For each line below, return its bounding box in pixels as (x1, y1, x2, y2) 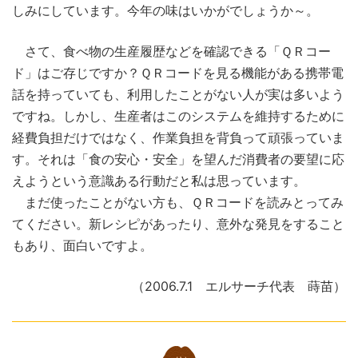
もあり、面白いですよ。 (12, 237, 153, 254)
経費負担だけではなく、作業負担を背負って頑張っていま (12, 129, 344, 146)
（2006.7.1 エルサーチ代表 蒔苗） (132, 278, 346, 295)
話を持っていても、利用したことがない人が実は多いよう (12, 86, 344, 103)
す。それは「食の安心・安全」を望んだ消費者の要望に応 (12, 151, 344, 168)
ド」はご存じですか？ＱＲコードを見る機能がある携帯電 (12, 65, 344, 82)
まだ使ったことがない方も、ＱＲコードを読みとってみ (12, 194, 344, 211)
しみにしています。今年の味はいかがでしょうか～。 (12, 2, 319, 19)
